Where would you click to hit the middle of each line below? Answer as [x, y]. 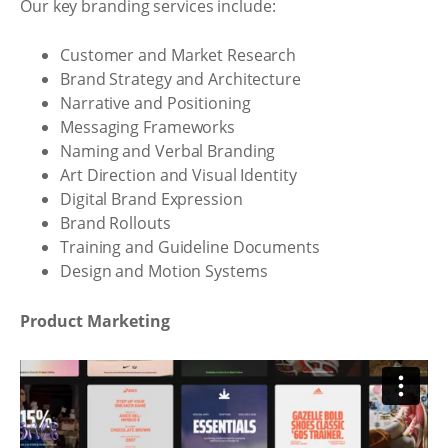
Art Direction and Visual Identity [178, 175]
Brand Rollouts [115, 223]
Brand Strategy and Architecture [180, 79]
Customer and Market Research [178, 55]
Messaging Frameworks [147, 127]
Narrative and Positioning [155, 103]
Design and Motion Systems [164, 271]
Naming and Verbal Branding [168, 151]
